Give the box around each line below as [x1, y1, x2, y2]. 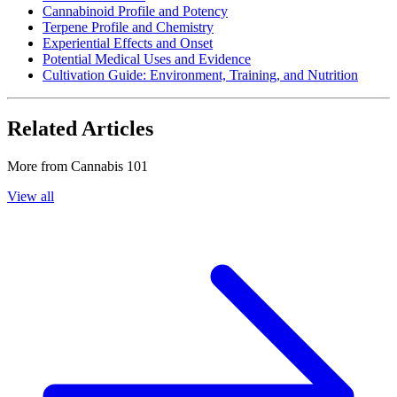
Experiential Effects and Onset [43, 35, 213, 51]
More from [7, 159, 71, 175]
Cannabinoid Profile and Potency [43, 4, 228, 19]
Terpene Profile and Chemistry [43, 19, 214, 35]
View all [7, 189, 54, 205]
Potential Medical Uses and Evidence [43, 51, 251, 67]
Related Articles [7, 117, 153, 141]
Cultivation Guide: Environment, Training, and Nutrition [43, 67, 358, 83]
